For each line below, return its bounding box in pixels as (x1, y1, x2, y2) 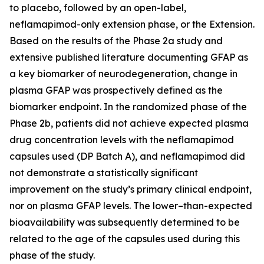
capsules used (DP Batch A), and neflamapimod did (9, 150, 245, 162)
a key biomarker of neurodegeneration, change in (9, 68, 237, 80)
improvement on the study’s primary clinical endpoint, (9, 183, 252, 195)
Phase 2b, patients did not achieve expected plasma (9, 117, 249, 129)
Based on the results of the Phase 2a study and (9, 35, 223, 47)
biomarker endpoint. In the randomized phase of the (9, 101, 247, 113)
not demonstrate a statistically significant (9, 167, 198, 179)
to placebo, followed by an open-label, (9, 2, 186, 14)
